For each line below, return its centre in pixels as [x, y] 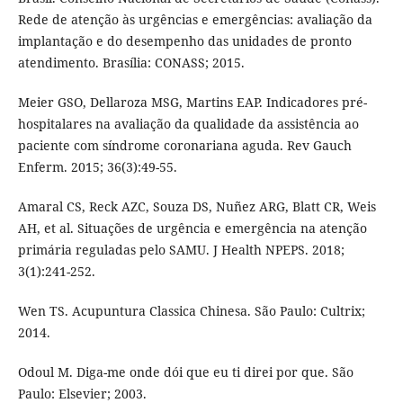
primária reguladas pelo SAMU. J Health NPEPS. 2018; [181, 250]
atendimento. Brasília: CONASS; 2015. [131, 63]
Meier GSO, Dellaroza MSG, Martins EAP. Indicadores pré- [192, 103]
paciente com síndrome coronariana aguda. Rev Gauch [184, 146]
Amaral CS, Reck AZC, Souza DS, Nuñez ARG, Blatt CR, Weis [197, 207]
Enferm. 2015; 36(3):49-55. [97, 167]
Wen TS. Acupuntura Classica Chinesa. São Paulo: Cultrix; [191, 311]
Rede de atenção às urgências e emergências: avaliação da [195, 20]
